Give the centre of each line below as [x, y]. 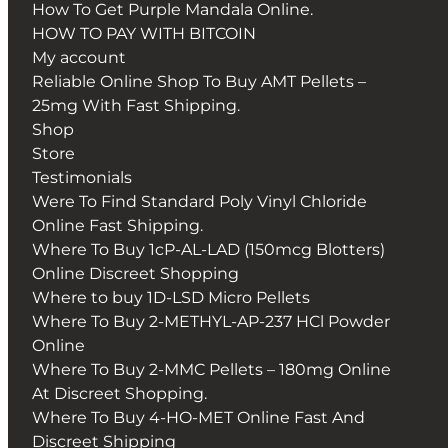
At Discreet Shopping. [119, 394]
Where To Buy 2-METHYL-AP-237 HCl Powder [211, 322]
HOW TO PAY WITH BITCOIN [144, 34]
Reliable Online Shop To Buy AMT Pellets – [199, 82]
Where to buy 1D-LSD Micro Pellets [171, 298]
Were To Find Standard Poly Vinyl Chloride [199, 202]
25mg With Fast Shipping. [136, 106]
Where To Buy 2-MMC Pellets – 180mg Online [211, 370]
